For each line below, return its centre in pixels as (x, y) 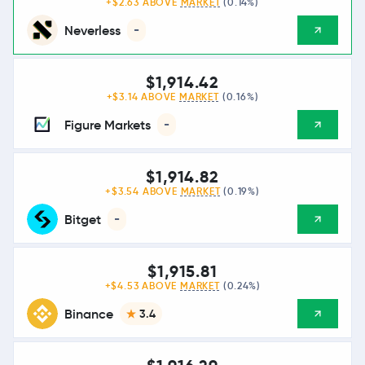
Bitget (83, 219)
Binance (89, 314)
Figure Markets (108, 125)
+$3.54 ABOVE (143, 191)
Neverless (92, 30)
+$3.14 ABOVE (143, 97)
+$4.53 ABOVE (143, 286)
